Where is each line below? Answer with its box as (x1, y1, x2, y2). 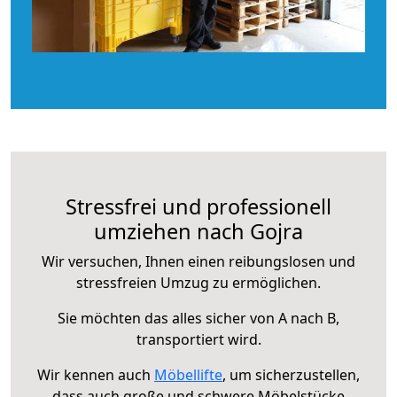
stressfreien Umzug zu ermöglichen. (76, 272, 321, 292)
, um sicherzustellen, (222, 364, 360, 385)
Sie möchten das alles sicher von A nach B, (58, 307, 339, 328)
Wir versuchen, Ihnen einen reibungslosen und (42, 251, 355, 271)
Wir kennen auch (37, 364, 154, 385)
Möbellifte (154, 364, 222, 385)
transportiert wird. (136, 329, 261, 349)
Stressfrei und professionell (66, 191, 331, 221)
